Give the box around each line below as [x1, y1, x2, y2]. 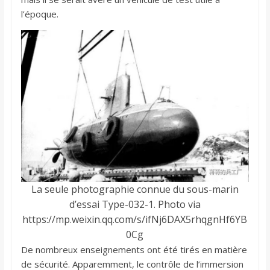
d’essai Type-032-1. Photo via [69, 197, 201, 211]
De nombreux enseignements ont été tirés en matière [20, 243, 247, 256]
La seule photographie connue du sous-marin [31, 182, 239, 196]
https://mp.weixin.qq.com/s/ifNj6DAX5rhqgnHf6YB [22, 212, 248, 226]
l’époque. [20, 7, 58, 20]
